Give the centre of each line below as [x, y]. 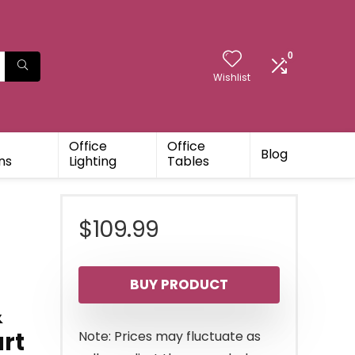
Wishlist [232, 78]
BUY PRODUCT [179, 285]
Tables [189, 162]
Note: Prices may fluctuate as [170, 337]
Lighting [93, 162]
